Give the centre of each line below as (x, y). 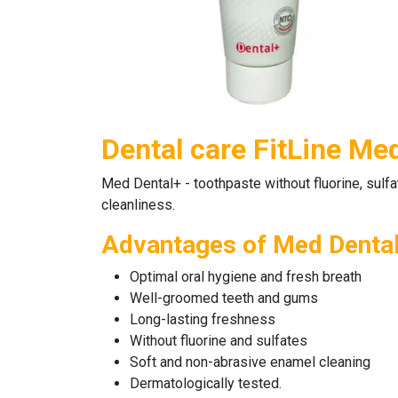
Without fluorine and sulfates (219, 341)
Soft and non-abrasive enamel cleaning (250, 362)
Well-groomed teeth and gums (224, 298)
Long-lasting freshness (203, 319)
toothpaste (227, 183)
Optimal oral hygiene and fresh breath (246, 277)
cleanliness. (138, 205)
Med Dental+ (141, 183)
